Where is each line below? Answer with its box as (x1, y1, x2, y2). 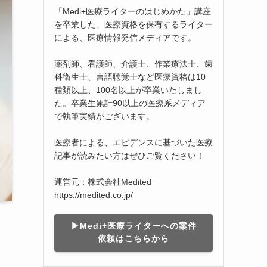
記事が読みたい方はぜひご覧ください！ (54, 150, 204, 160)
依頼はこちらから (98, 234, 169, 244)
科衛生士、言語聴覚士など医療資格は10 (54, 72, 206, 82)
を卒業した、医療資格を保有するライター (54, 19, 213, 29)
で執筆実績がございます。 (54, 111, 154, 121)
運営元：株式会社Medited (54, 176, 151, 187)
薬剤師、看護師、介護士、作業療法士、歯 (54, 58, 213, 69)
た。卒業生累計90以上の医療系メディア (54, 98, 206, 108)
